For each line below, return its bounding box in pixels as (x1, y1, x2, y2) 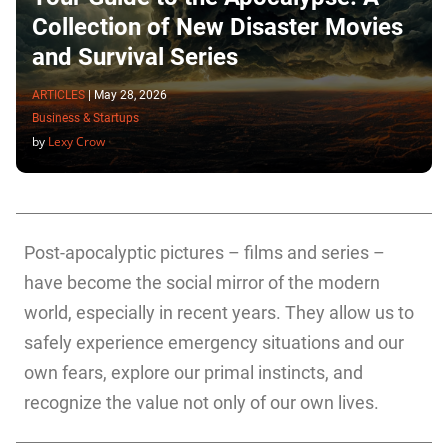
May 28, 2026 (94, 87, 167, 102)
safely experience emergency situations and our (24, 332, 404, 354)
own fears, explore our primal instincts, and (24, 362, 363, 384)
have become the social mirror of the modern (24, 272, 380, 294)
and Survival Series (32, 42, 238, 71)
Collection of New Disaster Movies (32, 12, 403, 41)
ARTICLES (32, 87, 85, 102)
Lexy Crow (48, 133, 105, 151)
